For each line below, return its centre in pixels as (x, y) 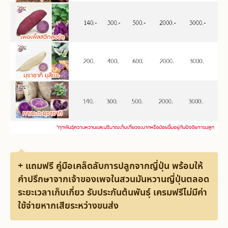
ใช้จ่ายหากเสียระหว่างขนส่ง (68, 206)
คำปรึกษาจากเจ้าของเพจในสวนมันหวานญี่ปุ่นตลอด (113, 180)
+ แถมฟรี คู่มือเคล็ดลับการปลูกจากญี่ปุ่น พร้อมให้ (110, 167)
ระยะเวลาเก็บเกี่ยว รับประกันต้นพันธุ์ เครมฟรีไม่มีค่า (112, 193)
